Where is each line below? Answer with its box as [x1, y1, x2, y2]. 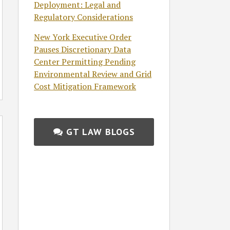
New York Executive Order [34, 31, 132, 43]
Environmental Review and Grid [34, 68, 152, 80]
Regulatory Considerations [34, 11, 133, 23]
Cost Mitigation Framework [34, 80, 137, 92]
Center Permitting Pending [34, 55, 136, 67]
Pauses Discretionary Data [34, 43, 131, 55]
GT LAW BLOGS [66, 125, 135, 138]
